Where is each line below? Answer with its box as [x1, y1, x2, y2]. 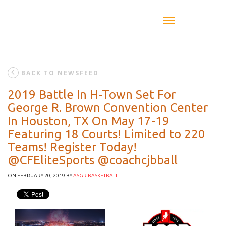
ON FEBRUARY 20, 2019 [8, 173, 65, 178]
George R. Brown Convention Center [8, 101, 208, 115]
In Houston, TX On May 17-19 [8, 114, 169, 128]
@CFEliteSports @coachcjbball [8, 153, 178, 167]
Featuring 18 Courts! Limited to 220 [8, 127, 205, 141]
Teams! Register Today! [8, 140, 137, 154]
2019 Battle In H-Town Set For [8, 88, 176, 101]
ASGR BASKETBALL [73, 173, 118, 178]
